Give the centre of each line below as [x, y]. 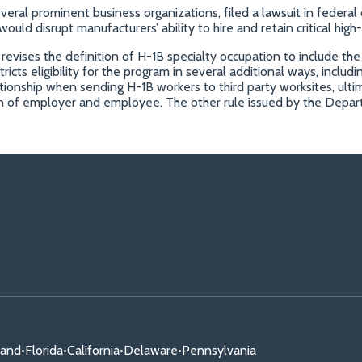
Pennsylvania [219, 350]
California [93, 350]
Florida [44, 350]
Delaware [151, 350]
